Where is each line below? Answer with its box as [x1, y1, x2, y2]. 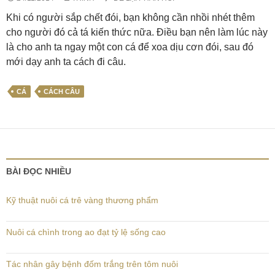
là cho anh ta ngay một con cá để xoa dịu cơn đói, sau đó [6, 42, 254, 52]
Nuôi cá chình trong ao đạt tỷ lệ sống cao [6, 227, 166, 237]
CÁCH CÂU [44, 88, 80, 95]
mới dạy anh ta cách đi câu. [6, 56, 126, 67]
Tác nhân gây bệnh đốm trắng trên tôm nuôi [6, 259, 178, 269]
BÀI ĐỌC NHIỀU [6, 166, 71, 176]
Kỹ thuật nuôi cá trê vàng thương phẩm [6, 195, 158, 205]
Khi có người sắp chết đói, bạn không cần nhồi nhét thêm [6, 12, 255, 23]
